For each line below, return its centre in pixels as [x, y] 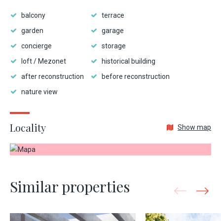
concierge [37, 46]
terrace [113, 15]
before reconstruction [136, 76]
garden [32, 31]
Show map [194, 127]
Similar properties [70, 186]
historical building [129, 61]
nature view [39, 92]
